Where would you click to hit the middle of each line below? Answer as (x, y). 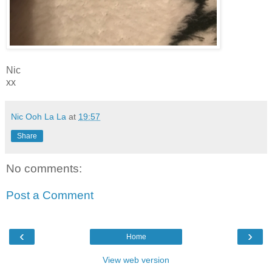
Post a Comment (50, 195)
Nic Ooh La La (39, 116)
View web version (136, 260)
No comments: (44, 168)
